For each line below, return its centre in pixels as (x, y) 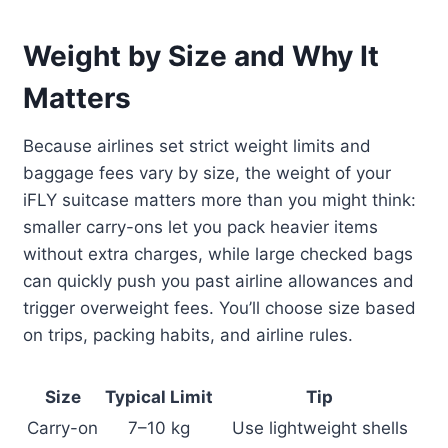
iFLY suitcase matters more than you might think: (220, 200)
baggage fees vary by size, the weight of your (207, 173)
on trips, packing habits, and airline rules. (188, 335)
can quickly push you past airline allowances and (219, 281)
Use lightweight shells (319, 428)
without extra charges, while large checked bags (218, 254)
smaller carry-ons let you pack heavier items (201, 227)
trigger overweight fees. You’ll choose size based (220, 308)
